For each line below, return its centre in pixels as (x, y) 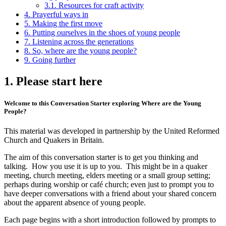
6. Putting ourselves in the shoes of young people (102, 32)
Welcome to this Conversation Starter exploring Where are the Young (103, 103)
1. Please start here (53, 81)
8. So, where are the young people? (80, 50)
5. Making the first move (63, 23)
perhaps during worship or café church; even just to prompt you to (109, 184)
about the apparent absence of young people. (75, 202)
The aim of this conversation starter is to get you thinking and (101, 157)
